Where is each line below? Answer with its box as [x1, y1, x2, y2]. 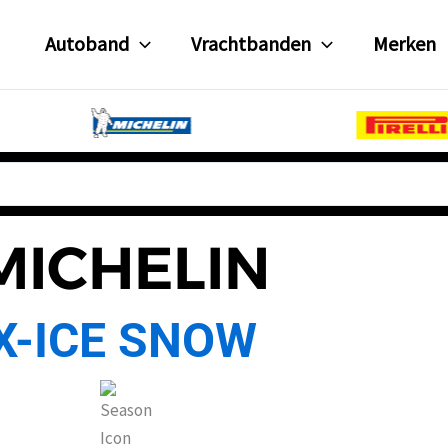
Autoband [45, 31, 130, 57]
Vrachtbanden [191, 31, 312, 57]
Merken [373, 31, 437, 57]
